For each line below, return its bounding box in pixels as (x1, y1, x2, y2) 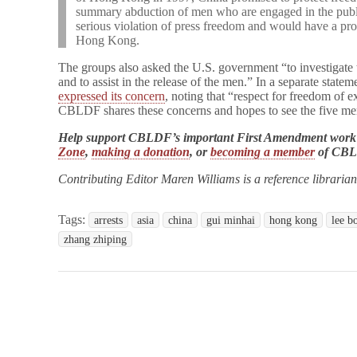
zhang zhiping (64, 233, 127, 245)
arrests (94, 214, 124, 226)
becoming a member (210, 145, 316, 159)
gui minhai (206, 214, 256, 226)
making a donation (92, 145, 190, 159)
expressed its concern (58, 89, 166, 103)
